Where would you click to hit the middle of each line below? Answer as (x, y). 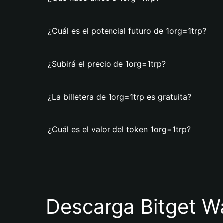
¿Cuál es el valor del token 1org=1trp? (119, 129)
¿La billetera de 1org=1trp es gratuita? (119, 97)
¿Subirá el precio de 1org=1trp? (107, 64)
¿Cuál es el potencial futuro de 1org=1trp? (127, 31)
